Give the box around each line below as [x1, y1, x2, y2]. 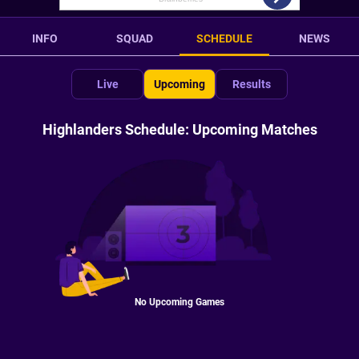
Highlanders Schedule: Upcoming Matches [42, 121, 317, 138]
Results [232, 78, 271, 91]
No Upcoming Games [135, 296, 224, 308]
